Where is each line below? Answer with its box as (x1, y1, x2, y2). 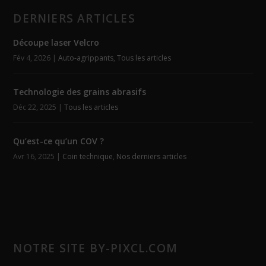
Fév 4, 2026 (13, 53, 51, 64)
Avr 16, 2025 (13, 151, 55, 162)
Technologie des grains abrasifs (13, 86, 147, 98)
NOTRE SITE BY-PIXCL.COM (13, 240, 178, 256)
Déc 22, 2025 (13, 102, 57, 113)
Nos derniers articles (116, 151, 187, 162)
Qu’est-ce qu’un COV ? (13, 135, 104, 147)
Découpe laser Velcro (13, 37, 100, 49)
